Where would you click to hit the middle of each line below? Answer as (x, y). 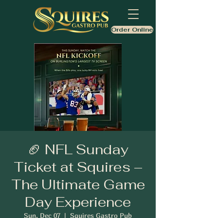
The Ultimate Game (78, 184)
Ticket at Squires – (78, 167)
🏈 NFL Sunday (78, 149)
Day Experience (78, 202)
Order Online (132, 30)
